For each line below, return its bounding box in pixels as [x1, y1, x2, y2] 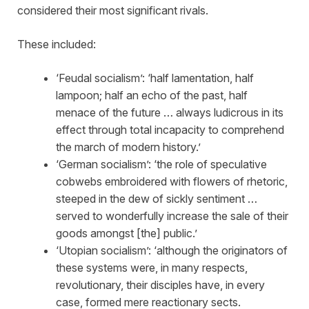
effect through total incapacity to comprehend [56, 122, 284, 137]
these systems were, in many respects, [56, 260, 248, 275]
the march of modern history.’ [56, 139, 201, 154]
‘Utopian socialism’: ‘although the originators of [56, 243, 288, 257]
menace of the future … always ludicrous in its [56, 105, 283, 119]
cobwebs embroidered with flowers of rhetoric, [56, 174, 288, 188]
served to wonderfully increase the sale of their [56, 208, 288, 223]
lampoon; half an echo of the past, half [56, 88, 248, 102]
